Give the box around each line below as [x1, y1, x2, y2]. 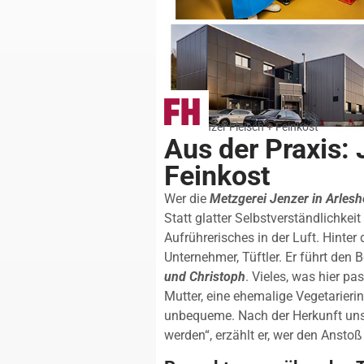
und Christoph [164, 269, 245, 284]
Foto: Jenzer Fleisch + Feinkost [164, 120, 318, 133]
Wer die [164, 191, 210, 206]
